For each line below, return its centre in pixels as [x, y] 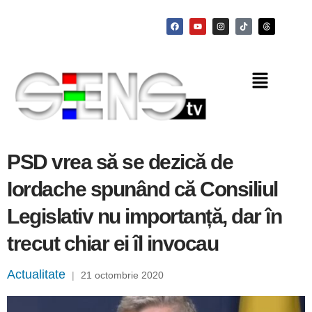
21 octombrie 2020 [122, 275]
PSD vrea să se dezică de [120, 162]
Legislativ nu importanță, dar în [144, 217]
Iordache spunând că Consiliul [142, 189]
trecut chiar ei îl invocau [112, 244]
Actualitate [36, 275]
